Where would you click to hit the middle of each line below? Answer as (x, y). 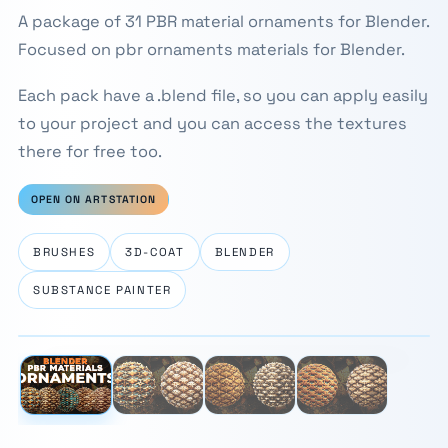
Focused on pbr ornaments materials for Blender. (211, 49)
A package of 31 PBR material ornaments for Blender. (223, 21)
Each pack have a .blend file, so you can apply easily (222, 95)
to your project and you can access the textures (212, 123)
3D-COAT (155, 252)
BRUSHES (64, 252)
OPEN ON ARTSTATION (93, 199)
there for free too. (89, 151)
